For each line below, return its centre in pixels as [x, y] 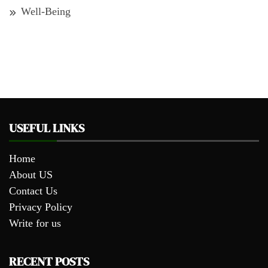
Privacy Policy [41, 207]
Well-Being [46, 12]
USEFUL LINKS [47, 128]
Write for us [35, 223]
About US [31, 175]
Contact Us [33, 191]
